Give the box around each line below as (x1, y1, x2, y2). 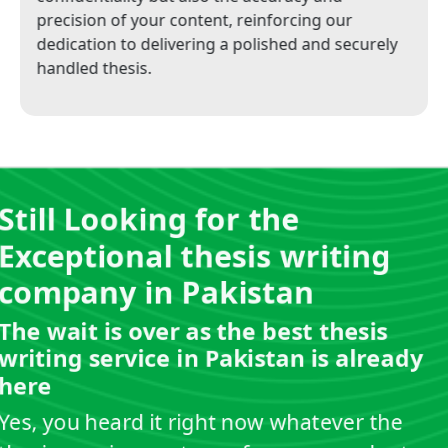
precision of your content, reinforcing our (40, 9, 356, 31)
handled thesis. (40, 57, 155, 79)
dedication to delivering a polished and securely (40, 33, 401, 55)
